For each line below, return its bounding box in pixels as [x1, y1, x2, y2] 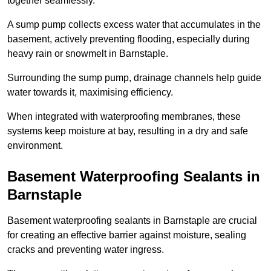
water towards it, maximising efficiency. [7, 87, 175, 98]
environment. [7, 140, 63, 151]
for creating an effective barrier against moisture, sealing [7, 230, 246, 241]
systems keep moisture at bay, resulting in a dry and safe [7, 126, 248, 137]
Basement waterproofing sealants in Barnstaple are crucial [7, 215, 257, 226]
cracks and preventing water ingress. [7, 244, 164, 255]
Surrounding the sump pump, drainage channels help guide [7, 73, 261, 83]
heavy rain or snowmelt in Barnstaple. [7, 48, 171, 59]
